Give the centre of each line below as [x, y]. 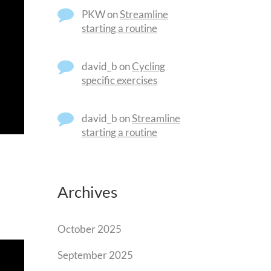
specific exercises [119, 80]
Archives [87, 192]
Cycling [149, 66]
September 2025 [95, 255]
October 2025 [90, 229]
